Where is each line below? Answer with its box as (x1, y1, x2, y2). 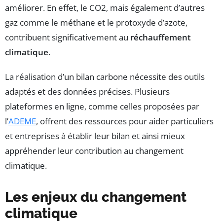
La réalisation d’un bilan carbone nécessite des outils (5, 71, 205, 83)
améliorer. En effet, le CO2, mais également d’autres (5, 2, 205, 14)
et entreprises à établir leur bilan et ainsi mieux (5, 130, 185, 142)
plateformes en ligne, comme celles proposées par (5, 101, 199, 112)
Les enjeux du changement (5, 189, 186, 206)
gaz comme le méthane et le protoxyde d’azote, (5, 17, 187, 29)
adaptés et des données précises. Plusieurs (5, 86, 170, 98)
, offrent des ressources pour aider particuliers (36, 115, 214, 127)
